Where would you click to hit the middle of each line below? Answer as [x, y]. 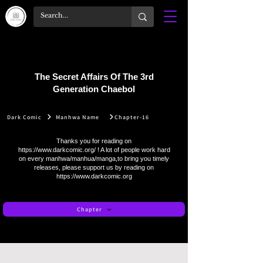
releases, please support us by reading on [94, 167]
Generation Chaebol [94, 89]
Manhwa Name [77, 117]
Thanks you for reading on [94, 141]
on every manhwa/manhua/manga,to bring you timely [94, 159]
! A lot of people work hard [133, 150]
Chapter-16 [132, 117]
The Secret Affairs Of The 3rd [94, 77]
